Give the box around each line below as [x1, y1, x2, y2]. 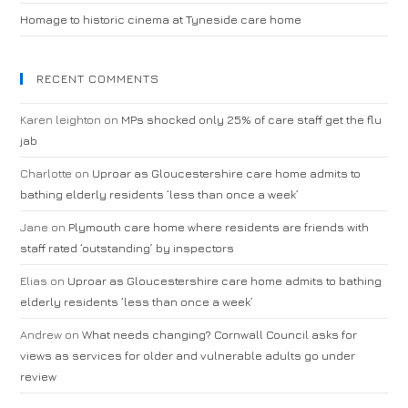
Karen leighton [20, 112, 102, 127]
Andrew [20, 327, 63, 342]
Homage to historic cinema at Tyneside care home [20, 12, 302, 26]
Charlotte [20, 166, 73, 180]
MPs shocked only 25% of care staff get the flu [121, 112, 382, 127]
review [20, 369, 57, 383]
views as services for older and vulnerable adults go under [20, 348, 356, 362]
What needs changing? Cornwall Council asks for [82, 327, 358, 342]
